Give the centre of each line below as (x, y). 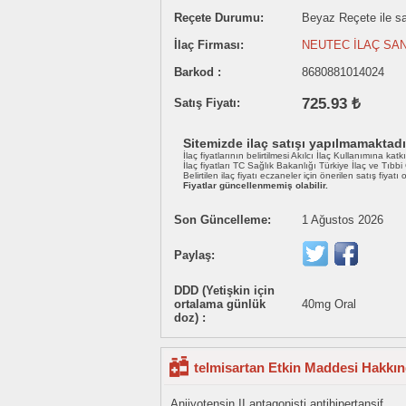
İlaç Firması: (209, 45)
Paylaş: (194, 255)
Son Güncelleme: (222, 220)
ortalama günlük (220, 304)
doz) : (190, 318)
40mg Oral (329, 304)
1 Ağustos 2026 (343, 220)
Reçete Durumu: (219, 18)
